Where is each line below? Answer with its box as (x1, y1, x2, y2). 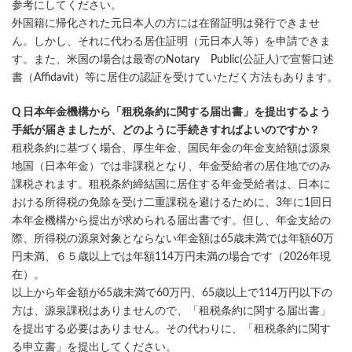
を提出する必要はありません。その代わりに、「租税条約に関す (12, 324, 331, 335)
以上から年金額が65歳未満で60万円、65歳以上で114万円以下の (12, 288, 332, 299)
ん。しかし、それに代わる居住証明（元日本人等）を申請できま (12, 36, 331, 47)
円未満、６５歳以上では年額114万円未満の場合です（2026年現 (12, 251, 331, 262)
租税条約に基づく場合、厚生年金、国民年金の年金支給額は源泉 (12, 143, 331, 154)
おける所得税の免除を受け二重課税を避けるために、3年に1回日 (12, 197, 332, 208)
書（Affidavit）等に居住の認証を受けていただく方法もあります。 (12, 72, 338, 83)
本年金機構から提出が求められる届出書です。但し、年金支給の (12, 215, 331, 226)
